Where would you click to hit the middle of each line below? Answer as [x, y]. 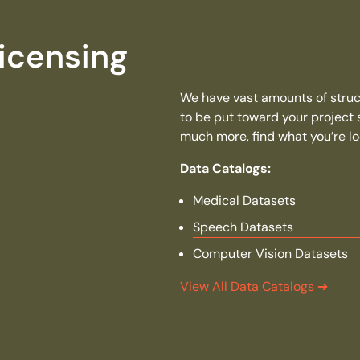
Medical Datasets [244, 200]
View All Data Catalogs [249, 286]
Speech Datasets [243, 227]
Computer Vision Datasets [270, 254]
